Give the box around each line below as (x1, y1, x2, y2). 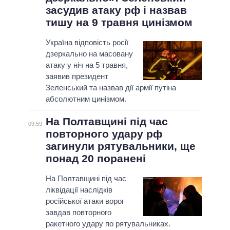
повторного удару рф (45, 128, 162, 140)
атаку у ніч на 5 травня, (45, 61, 128, 70)
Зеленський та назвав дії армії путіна (45, 83, 176, 92)
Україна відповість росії (45, 38, 128, 47)
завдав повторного (45, 208, 111, 217)
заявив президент (45, 72, 108, 81)
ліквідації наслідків (45, 185, 112, 195)
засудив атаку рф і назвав (45, 4, 187, 16)
